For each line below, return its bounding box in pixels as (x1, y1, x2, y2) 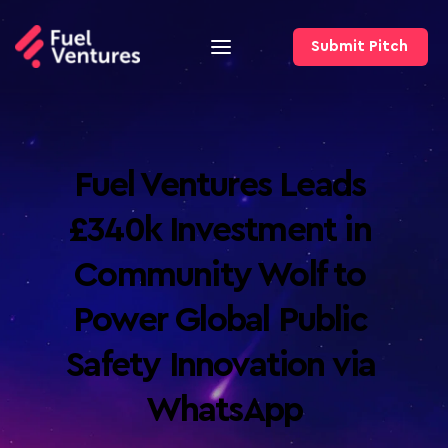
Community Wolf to (74, 258, 366, 293)
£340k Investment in (68, 213, 371, 248)
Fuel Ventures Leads (74, 168, 366, 203)
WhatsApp (145, 393, 303, 428)
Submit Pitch (298, 38, 408, 54)
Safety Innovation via (66, 348, 376, 383)
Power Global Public (72, 303, 367, 338)
